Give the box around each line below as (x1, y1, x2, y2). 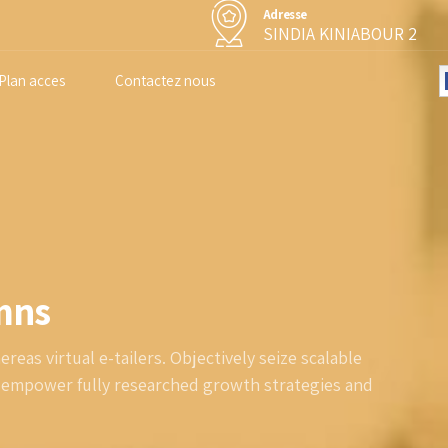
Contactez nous (115, 71, 215, 90)
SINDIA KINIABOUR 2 (262, 21, 417, 45)
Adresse (262, 5, 308, 23)
